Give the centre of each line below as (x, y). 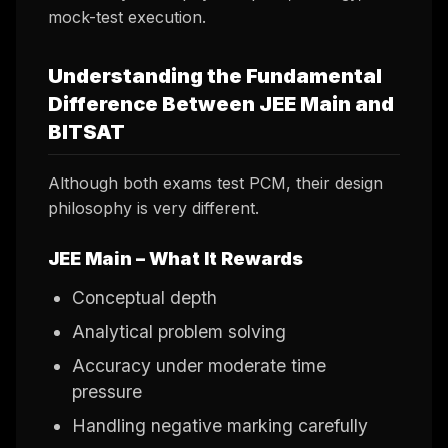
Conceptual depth (144, 298)
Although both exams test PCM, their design (215, 183)
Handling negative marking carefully (220, 426)
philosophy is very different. (153, 208)
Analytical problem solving (179, 332)
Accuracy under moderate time (199, 366)
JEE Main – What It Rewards (175, 259)
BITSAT (86, 132)
